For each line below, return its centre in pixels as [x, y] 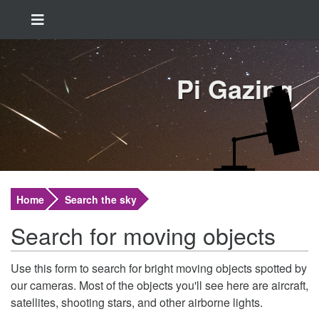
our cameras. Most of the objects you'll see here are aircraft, [159, 285]
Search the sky [101, 199]
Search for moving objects [143, 235]
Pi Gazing [235, 88]
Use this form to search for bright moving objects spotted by [159, 268]
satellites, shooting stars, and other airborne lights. [137, 302]
